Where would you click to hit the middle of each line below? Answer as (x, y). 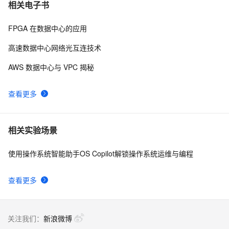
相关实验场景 (33, 130)
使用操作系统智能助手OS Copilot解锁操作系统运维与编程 (101, 154)
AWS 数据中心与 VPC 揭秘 (51, 67)
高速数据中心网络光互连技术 (55, 48)
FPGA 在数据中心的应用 (48, 28)
